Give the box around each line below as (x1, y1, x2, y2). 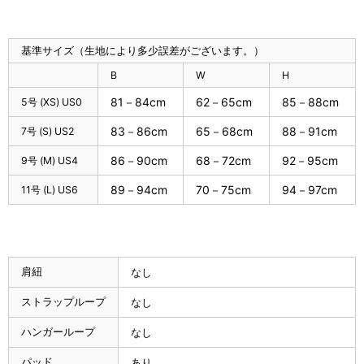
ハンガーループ (21, 324, 95, 338)
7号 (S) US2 (21, 124, 74, 137)
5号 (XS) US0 (21, 95, 82, 108)
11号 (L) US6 (21, 183, 78, 196)
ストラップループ (21, 294, 106, 308)
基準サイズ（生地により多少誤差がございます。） (21, 43, 264, 57)
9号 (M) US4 (21, 154, 78, 167)
